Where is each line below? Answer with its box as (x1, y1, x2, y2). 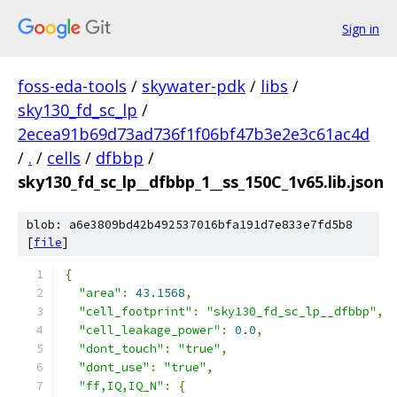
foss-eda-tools (18, 75, 127, 97)
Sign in (342, 19, 379, 37)
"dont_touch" (79, 341, 164, 356)
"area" (79, 285, 121, 300)
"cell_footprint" (79, 304, 192, 319)
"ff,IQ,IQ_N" (79, 378, 164, 393)
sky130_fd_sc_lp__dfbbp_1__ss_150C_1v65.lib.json (18, 171, 384, 192)
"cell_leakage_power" (79, 323, 221, 338)
